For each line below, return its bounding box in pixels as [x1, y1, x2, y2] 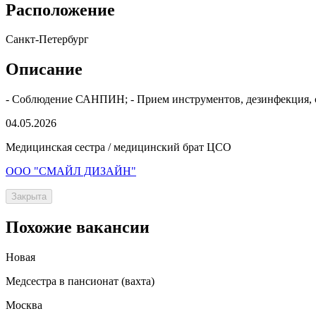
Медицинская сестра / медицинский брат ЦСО [6, 141, 231, 154]
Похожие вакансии [6, 218, 150, 237]
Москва [6, 299, 42, 312]
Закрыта [11, 191, 47, 202]
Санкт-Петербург [6, 33, 89, 46]
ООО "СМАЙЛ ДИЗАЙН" [6, 165, 136, 178]
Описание [6, 60, 83, 79]
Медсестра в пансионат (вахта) [6, 275, 154, 288]
